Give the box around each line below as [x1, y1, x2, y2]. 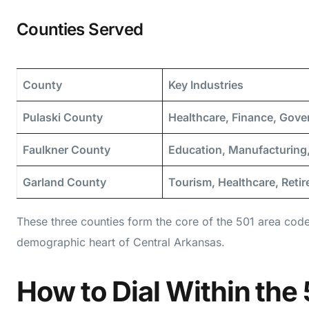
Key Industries [168, 77, 243, 92]
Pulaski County [23, 110, 103, 124]
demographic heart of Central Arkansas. [17, 235, 225, 249]
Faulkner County [23, 142, 110, 157]
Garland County [23, 175, 106, 189]
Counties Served [17, 19, 143, 39]
